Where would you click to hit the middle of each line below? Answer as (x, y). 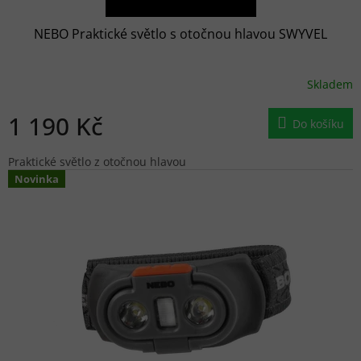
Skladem (330, 85)
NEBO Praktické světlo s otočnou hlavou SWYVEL (180, 33)
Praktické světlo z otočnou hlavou (99, 161)
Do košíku (318, 123)
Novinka (37, 178)
